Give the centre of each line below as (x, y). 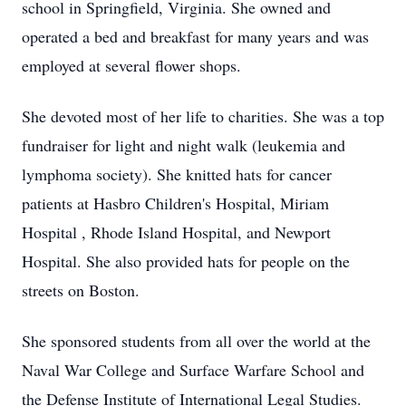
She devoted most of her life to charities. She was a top (203, 116)
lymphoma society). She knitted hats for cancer (177, 174)
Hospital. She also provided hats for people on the (186, 261)
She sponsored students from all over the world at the (196, 341)
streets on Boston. (81, 290)
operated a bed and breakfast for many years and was (195, 36)
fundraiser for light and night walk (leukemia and (184, 145)
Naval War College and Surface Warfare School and (193, 370)
